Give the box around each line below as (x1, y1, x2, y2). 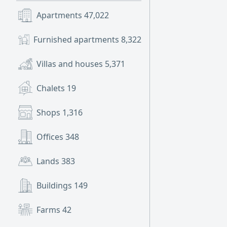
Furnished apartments (33, 34, 121, 45)
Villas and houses (36, 58, 105, 69)
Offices (36, 131, 65, 142)
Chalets (36, 83, 67, 94)
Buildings (36, 180, 74, 191)
